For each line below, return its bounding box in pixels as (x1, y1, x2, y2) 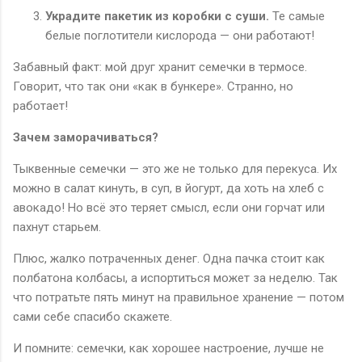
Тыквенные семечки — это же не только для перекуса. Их (13, 161, 337, 176)
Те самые (269, 8, 325, 23)
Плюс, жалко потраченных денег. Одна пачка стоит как (13, 250, 325, 266)
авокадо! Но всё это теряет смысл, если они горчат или (13, 200, 325, 215)
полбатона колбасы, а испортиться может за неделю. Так (13, 270, 338, 285)
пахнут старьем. (13, 219, 101, 234)
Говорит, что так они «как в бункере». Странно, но (13, 78, 293, 94)
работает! (13, 98, 68, 113)
